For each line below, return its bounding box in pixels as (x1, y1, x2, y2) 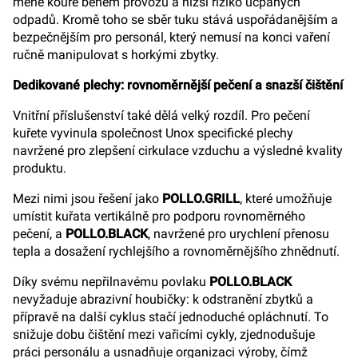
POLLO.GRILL (162, 191, 240, 206)
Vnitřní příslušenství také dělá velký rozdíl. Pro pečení (13, 108, 310, 123)
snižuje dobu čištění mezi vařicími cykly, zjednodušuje (13, 327, 315, 342)
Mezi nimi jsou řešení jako (13, 191, 162, 206)
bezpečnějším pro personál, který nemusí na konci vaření (13, 30, 330, 45)
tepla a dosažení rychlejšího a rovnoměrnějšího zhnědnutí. (13, 244, 340, 259)
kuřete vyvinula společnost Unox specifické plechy (13, 125, 293, 141)
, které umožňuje (240, 191, 332, 206)
